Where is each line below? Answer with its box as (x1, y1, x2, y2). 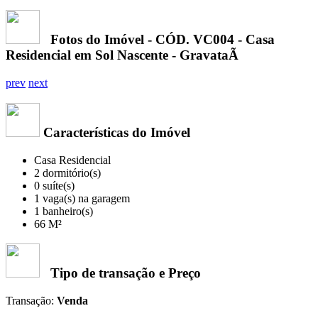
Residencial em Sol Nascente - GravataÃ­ (6, 48, 238, 63)
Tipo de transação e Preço (40, 265, 201, 281)
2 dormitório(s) (34, 166, 101, 179)
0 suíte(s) (34, 179, 75, 192)
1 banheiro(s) (34, 204, 93, 217)
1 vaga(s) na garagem (34, 192, 130, 204)
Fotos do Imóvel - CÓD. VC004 (40, 32, 238, 48)
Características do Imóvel (40, 124, 190, 140)
